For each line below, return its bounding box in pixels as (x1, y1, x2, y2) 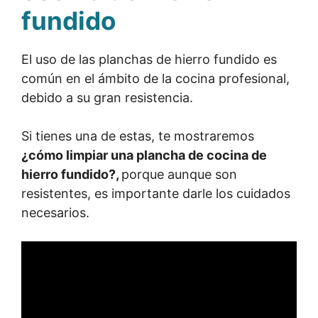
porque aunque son (121, 167, 237, 182)
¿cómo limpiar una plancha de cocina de (21, 148, 267, 163)
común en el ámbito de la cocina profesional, (21, 71, 290, 86)
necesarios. (21, 205, 89, 220)
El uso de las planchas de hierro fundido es (21, 52, 277, 67)
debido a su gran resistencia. (21, 90, 197, 105)
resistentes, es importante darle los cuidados (21, 186, 290, 201)
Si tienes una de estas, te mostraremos (21, 128, 254, 143)
